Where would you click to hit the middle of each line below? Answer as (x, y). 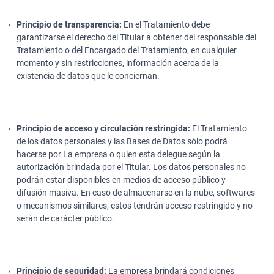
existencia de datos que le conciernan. (88, 76)
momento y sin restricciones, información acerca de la (118, 63)
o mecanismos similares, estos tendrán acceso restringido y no (135, 205)
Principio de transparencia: (69, 24)
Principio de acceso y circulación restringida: (103, 128)
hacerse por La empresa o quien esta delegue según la (118, 154)
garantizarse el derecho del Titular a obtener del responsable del (136, 37)
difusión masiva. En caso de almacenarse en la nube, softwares (136, 192)
